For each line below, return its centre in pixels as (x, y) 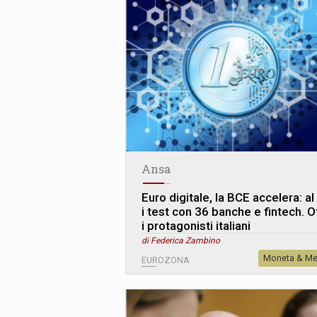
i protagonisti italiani (196, 225)
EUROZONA (166, 260)
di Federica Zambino (181, 240)
